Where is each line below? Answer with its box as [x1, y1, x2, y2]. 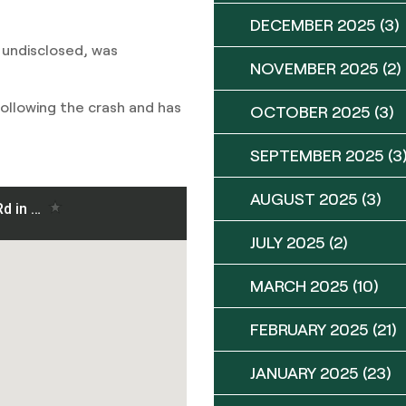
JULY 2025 [250, 232, 325, 252]
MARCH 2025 [250, 275, 349, 295]
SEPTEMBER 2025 [250, 145, 384, 165]
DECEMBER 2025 [250, 14, 376, 34]
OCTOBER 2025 [250, 101, 371, 121]
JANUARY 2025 [250, 362, 359, 382]
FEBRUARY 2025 [250, 319, 369, 339]
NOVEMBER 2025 [250, 58, 379, 78]
